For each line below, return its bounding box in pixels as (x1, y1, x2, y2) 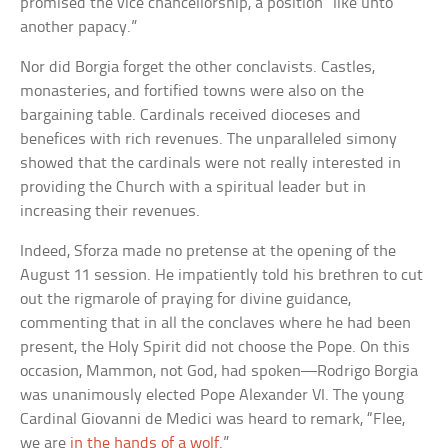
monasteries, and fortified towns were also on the (20, 82, 365, 100)
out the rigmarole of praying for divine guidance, (20, 290, 352, 308)
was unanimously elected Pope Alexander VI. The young (20, 386, 405, 404)
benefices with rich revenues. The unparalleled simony (20, 130, 398, 148)
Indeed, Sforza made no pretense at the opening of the (20, 242, 397, 260)
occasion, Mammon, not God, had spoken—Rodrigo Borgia (20, 362, 419, 380)
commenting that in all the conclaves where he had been (20, 314, 412, 332)
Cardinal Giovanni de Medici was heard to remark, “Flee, (20, 410, 406, 428)
